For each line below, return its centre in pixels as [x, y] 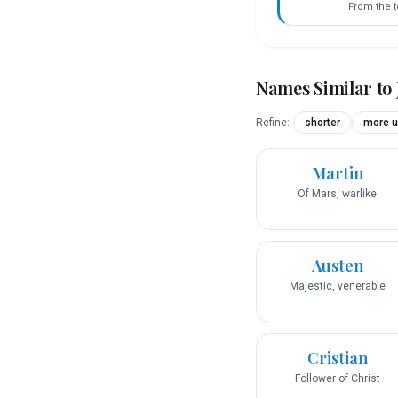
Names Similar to [326, 88]
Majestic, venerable [337, 287]
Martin [337, 174]
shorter [322, 123]
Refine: [273, 123]
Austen [337, 266]
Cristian [337, 358]
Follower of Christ [337, 379]
